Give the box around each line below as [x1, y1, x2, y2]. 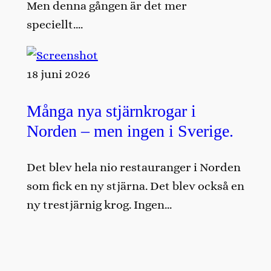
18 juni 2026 [26, 67, 90, 82]
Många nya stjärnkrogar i [26, 101, 196, 120]
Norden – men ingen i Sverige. [26, 121, 233, 140]
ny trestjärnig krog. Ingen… [26, 197, 172, 212]
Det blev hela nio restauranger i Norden [26, 160, 241, 174]
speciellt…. [26, 18, 83, 32]
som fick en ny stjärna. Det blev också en [26, 178, 244, 193]
